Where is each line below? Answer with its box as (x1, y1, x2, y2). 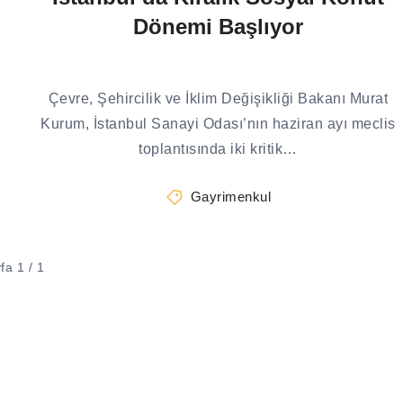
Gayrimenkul (190, 189, 272, 204)
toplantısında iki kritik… (139, 141, 298, 157)
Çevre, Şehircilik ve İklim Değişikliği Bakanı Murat (48, 91, 389, 106)
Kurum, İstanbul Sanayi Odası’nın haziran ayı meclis (40, 116, 396, 131)
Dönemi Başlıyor (133, 14, 304, 39)
